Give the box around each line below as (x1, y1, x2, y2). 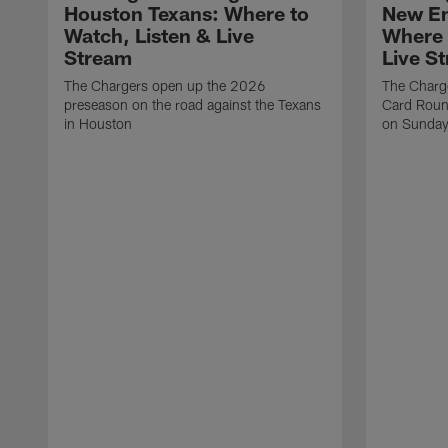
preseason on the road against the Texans (64, 96, 321, 114)
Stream (64, 45, 132, 70)
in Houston (64, 115, 132, 133)
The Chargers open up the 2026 (64, 77, 266, 95)
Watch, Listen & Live (64, 23, 254, 48)
